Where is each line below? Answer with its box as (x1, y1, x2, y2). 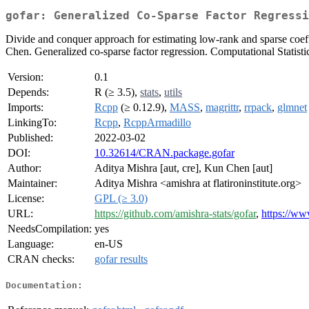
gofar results (94, 253, 148, 266)
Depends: (8, 86, 49, 99)
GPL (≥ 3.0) (94, 192, 148, 205)
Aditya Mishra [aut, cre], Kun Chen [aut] (94, 162, 272, 175)
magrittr (206, 101, 239, 114)
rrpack (244, 101, 272, 114)
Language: (8, 238, 54, 250)
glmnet (277, 101, 307, 114)
